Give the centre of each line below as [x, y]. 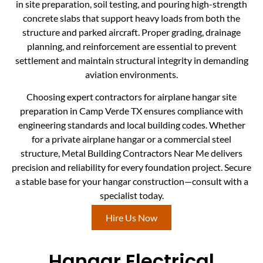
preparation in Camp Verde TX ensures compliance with [131, 110]
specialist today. [131, 195]
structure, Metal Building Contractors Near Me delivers [131, 153]
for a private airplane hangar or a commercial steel [131, 139]
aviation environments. [131, 74]
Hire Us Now [131, 218]
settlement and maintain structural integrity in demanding [131, 60]
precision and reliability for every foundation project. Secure [131, 167]
